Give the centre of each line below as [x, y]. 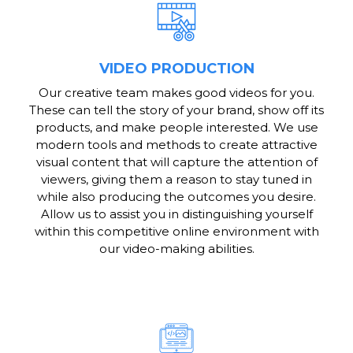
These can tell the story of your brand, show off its [176, 110]
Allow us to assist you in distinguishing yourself [176, 214]
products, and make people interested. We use [176, 128]
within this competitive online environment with [176, 232]
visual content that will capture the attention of [176, 162]
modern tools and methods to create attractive [176, 145]
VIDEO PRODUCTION [176, 69]
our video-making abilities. [176, 249]
